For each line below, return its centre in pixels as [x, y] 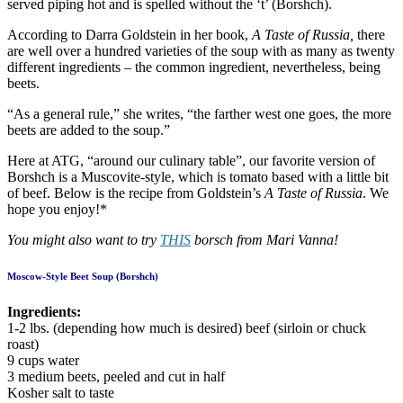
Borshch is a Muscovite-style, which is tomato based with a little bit [198, 176]
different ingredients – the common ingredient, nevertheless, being [194, 67]
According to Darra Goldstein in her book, [130, 34]
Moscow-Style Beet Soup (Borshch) [83, 276]
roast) [23, 344]
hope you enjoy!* [57, 209]
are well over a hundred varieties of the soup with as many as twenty [201, 50]
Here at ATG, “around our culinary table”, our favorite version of [191, 160]
